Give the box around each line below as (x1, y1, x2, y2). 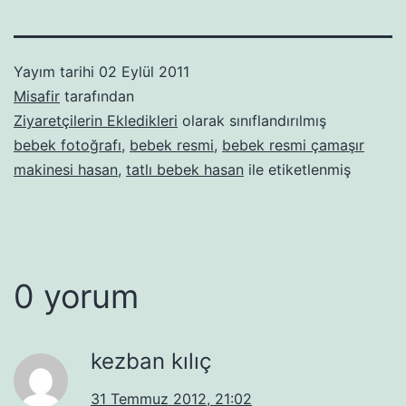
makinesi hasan (14, 159, 118, 179)
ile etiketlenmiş (244, 159, 351, 179)
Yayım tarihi (14, 62, 99, 81)
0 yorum (14, 275, 139, 316)
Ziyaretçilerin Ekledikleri (14, 111, 178, 130)
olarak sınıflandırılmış (178, 111, 326, 130)
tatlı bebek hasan (126, 159, 244, 179)
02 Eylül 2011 (99, 62, 189, 81)
